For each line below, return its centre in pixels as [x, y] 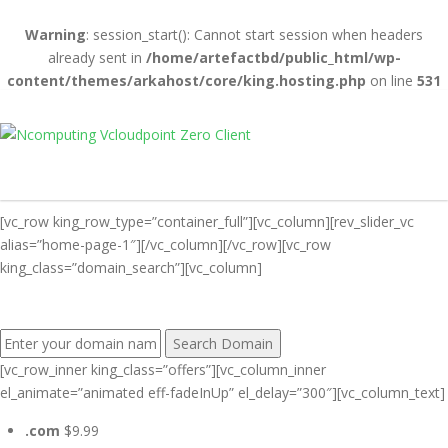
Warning [55, 34]
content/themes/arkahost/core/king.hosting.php [186, 80]
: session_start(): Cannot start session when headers [254, 34]
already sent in [96, 57]
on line [391, 80]
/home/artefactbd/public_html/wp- [273, 57]
